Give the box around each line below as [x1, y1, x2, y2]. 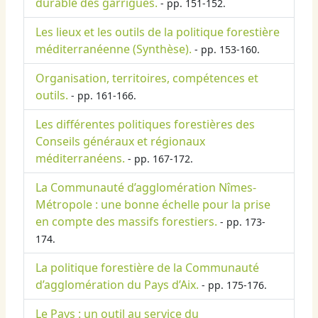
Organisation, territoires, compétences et [35, 70, 258, 87]
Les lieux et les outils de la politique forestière [35, 24, 280, 40]
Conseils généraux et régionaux [35, 133, 205, 150]
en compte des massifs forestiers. [35, 214, 217, 230]
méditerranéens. [35, 150, 125, 167]
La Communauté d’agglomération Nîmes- [35, 180, 256, 196]
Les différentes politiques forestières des [35, 116, 255, 133]
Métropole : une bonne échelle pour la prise [35, 197, 270, 213]
